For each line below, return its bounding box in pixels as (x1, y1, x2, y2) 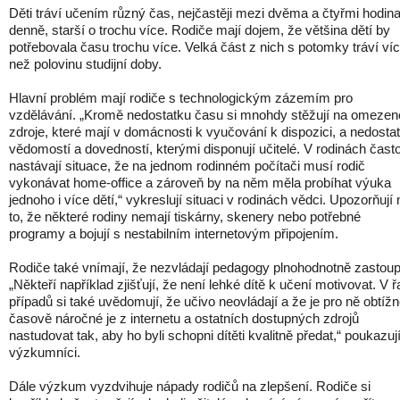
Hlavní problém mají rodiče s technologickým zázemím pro (9, 90, 353, 105)
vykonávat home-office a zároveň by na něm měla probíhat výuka (9, 175, 391, 190)
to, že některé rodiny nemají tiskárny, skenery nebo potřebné (9, 209, 361, 224)
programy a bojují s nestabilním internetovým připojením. (9, 226, 338, 241)
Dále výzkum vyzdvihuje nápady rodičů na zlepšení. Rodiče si (9, 379, 371, 394)
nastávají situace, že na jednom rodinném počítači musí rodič (9, 158, 365, 173)
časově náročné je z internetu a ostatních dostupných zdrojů (9, 311, 359, 326)
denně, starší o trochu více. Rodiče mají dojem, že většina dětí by (9, 22, 390, 37)
